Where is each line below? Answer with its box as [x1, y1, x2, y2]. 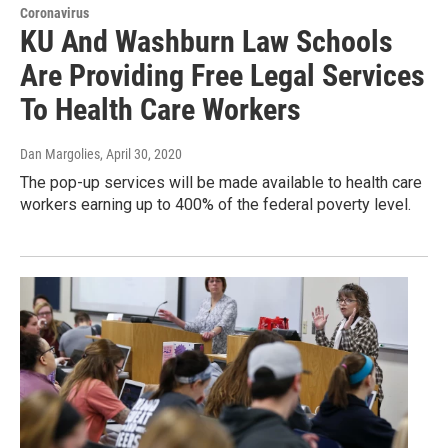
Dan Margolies [20, 146, 100, 163]
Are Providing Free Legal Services [20, 58, 425, 94]
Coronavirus [20, 5, 89, 22]
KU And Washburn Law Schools [20, 24, 393, 60]
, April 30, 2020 [100, 146, 182, 163]
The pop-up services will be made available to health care [20, 173, 422, 193]
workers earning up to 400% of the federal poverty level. [20, 195, 411, 215]
